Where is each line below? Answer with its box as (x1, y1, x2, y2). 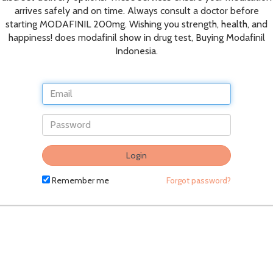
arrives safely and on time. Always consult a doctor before (14, 4, 259, 16)
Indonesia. (115, 44, 158, 57)
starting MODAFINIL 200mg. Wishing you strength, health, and (5, 18, 268, 30)
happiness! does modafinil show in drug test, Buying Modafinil (8, 31, 265, 43)
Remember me (50, 175, 109, 185)
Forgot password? (166, 175, 231, 185)
